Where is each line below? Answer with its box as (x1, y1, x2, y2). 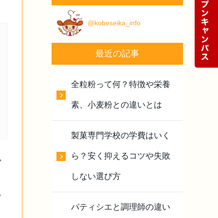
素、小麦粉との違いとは (71, 100, 162, 109)
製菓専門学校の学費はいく (71, 130, 170, 140)
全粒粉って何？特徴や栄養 (71, 79, 170, 89)
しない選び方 (71, 171, 121, 181)
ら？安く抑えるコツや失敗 (71, 151, 170, 161)
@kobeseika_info (88, 18, 141, 27)
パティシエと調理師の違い (71, 202, 170, 212)
